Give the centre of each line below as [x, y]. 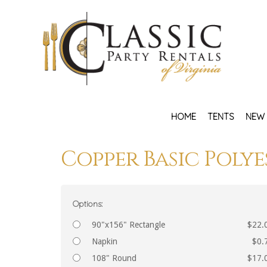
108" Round [114, 258]
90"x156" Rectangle [128, 224]
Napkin [105, 241]
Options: [88, 204]
